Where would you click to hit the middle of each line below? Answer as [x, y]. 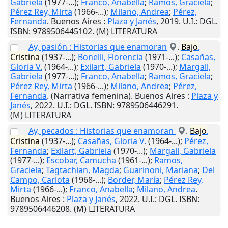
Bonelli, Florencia [110, 57]
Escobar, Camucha [81, 160]
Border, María [134, 179]
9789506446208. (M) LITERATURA [73, 208]
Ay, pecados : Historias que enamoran [102, 131]
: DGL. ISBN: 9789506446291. [124, 105]
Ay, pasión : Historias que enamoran [98, 47]
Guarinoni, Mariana [161, 170]
